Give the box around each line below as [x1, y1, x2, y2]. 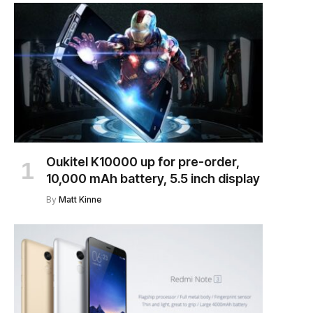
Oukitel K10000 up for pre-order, [46, 154, 240, 170]
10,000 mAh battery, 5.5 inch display [46, 171, 260, 187]
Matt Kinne [59, 194, 102, 205]
